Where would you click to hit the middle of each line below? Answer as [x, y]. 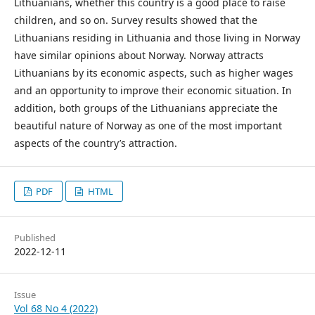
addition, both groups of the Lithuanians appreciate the [146, 108]
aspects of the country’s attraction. [96, 143]
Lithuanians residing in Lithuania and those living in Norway [157, 37]
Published [35, 237]
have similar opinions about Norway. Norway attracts [139, 55]
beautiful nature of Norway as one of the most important [148, 125]
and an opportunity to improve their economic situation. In [153, 90]
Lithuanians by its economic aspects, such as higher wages [154, 72]
